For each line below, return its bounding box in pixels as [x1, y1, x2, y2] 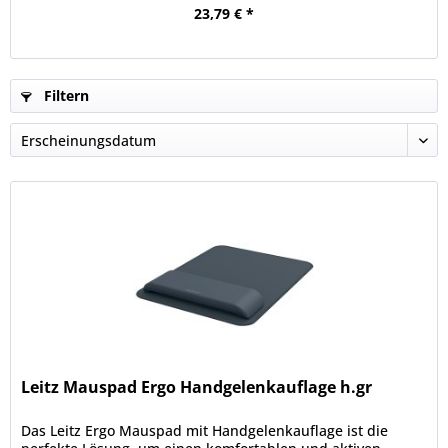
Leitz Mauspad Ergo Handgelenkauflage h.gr [21, 376, 373, 399]
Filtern [40, 86, 89, 105]
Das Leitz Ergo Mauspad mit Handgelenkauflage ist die [21, 421, 389, 441]
